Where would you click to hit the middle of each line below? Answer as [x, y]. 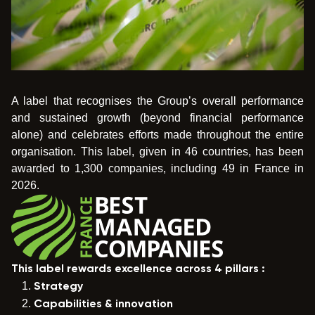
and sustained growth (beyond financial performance [157, 117]
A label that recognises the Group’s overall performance [157, 101]
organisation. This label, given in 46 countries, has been [157, 151]
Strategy [58, 287]
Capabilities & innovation [103, 304]
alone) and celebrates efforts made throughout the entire [157, 134]
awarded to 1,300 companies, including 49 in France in [157, 168]
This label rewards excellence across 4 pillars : [138, 269]
